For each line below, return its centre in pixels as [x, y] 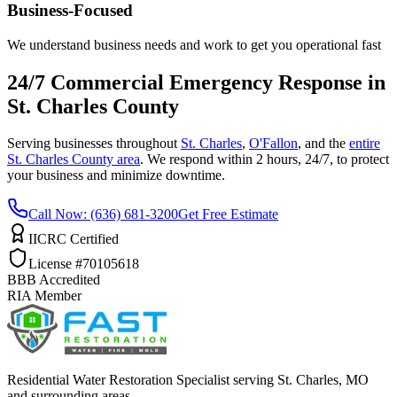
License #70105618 [84, 264]
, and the [322, 144]
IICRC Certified [74, 239]
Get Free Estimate [228, 214]
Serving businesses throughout [92, 144]
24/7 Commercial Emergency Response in [196, 82]
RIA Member [44, 296]
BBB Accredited [54, 280]
